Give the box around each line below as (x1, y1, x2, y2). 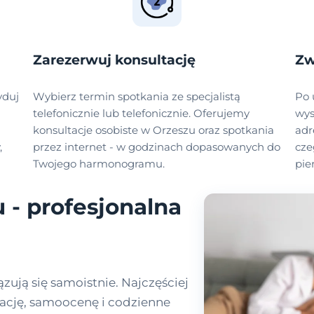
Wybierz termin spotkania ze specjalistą (33, 90, 241, 104)
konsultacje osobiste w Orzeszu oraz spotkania (33, 123, 275, 137)
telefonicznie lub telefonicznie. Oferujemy (33, 107, 250, 121)
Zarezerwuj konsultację (33, 52, 196, 69)
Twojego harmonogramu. (33, 157, 165, 171)
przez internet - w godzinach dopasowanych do (33, 140, 281, 154)
